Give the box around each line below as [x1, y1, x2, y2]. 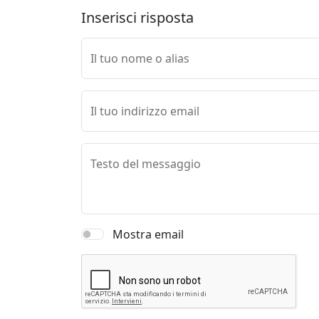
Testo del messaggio [90, 156, 201, 172]
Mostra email [113, 226, 184, 242]
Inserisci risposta [81, 8, 194, 27]
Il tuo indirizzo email [90, 103, 199, 119]
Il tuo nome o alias [90, 51, 189, 66]
